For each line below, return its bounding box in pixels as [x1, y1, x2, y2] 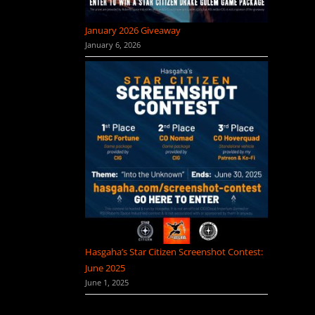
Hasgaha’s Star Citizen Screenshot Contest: [84, 245, 263, 259]
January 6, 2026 [84, 39, 141, 50]
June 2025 [84, 262, 125, 275]
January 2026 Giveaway [84, 23, 181, 37]
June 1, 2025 [84, 278, 129, 288]
